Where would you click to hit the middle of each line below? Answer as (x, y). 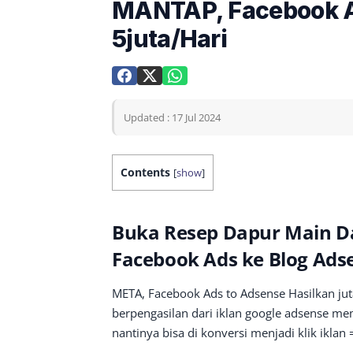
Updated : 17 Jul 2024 (172, 117)
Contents (145, 172)
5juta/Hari (170, 38)
